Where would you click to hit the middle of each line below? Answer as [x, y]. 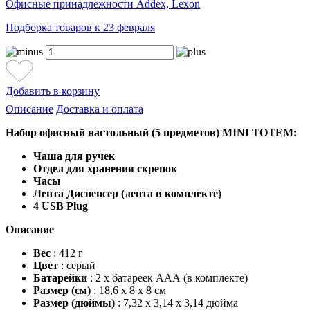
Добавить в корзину [53, 91]
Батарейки [60, 277]
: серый [77, 265]
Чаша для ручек [75, 156]
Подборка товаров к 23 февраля [80, 27]
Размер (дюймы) [74, 302]
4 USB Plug [61, 206]
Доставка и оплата [100, 109]
